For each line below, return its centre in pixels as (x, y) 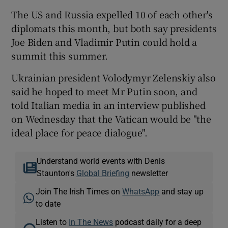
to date (48, 203)
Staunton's (56, 173)
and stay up (182, 191)
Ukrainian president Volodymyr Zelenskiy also (113, 77)
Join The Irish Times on (79, 191)
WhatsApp (141, 191)
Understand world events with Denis (101, 161)
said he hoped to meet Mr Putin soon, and (104, 91)
